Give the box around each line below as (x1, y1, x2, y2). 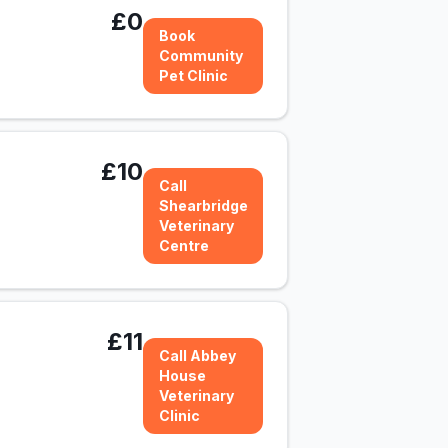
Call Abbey (159, 347, 236, 364)
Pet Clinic (159, 67, 228, 84)
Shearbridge (158, 197, 248, 214)
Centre (158, 237, 209, 254)
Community (159, 47, 243, 64)
